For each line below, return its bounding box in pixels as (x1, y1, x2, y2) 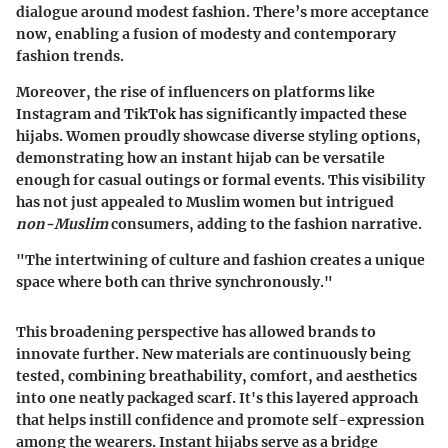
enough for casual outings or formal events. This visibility (16, 171, 425, 190)
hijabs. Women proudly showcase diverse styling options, (16, 127, 421, 146)
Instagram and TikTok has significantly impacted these (16, 105, 407, 124)
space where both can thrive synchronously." (16, 273, 333, 292)
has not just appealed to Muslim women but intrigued (16, 193, 394, 212)
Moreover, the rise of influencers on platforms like (16, 83, 375, 102)
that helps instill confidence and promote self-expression (16, 411, 425, 430)
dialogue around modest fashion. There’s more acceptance (16, 3, 429, 22)
